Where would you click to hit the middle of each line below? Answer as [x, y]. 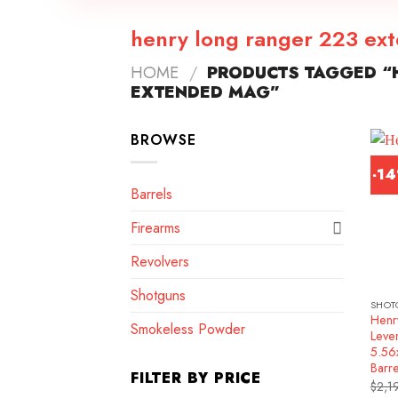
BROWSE [163, 140]
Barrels [151, 194]
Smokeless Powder [188, 329]
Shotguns [158, 295]
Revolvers [160, 261]
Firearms [155, 227]
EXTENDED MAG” [205, 92]
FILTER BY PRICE [196, 378]
